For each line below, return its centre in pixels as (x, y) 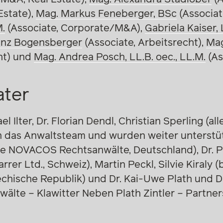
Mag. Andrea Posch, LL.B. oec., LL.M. (119, 57)
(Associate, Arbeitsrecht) (142, 43)
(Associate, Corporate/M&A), (75, 28)
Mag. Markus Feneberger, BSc (106, 14)
